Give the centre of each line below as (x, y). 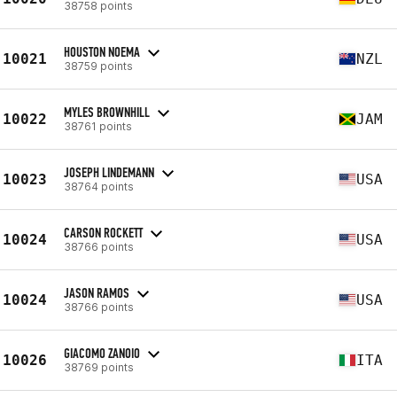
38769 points (99, 367)
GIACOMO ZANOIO (102, 353)
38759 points (98, 66)
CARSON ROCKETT (103, 232)
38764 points (99, 186)
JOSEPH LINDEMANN (109, 172)
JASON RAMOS (97, 292)
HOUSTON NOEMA (102, 51)
